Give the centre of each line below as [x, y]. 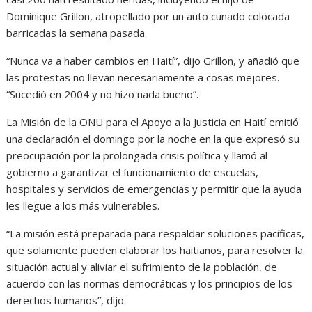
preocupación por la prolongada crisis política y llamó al [137, 156]
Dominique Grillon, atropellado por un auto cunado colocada [148, 16]
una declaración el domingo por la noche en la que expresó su [153, 139]
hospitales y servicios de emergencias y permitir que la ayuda [154, 189]
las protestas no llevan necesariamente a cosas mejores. [143, 78]
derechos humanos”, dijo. [67, 301]
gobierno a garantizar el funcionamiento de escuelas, [133, 172]
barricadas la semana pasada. [77, 33]
